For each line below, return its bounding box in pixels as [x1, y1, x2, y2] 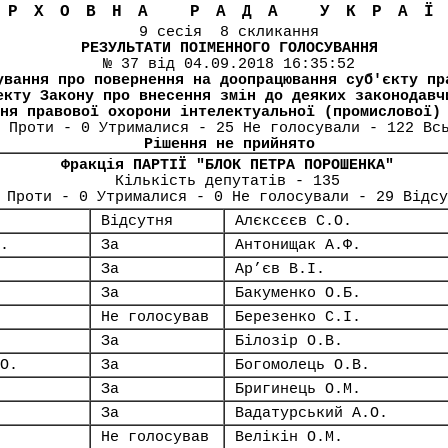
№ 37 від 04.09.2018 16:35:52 [103, 56, 355, 72]
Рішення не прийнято [143, 136, 315, 152]
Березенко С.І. [235, 309, 361, 325]
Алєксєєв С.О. [235, 213, 352, 229]
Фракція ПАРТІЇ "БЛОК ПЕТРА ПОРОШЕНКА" [61, 157, 394, 173]
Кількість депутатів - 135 [115, 173, 340, 189]
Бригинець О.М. [235, 381, 361, 397]
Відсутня [101, 213, 173, 229]
